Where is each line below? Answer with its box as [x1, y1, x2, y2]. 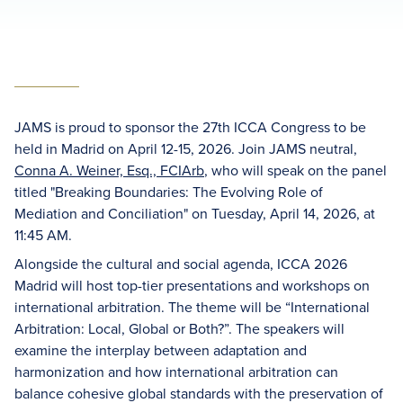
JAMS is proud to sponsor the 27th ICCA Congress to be [14, 117, 366, 137]
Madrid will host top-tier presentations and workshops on [14, 275, 370, 295]
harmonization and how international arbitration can [14, 362, 338, 381]
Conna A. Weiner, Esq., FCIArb [14, 160, 204, 180]
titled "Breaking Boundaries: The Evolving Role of [14, 182, 323, 201]
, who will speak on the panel [204, 160, 387, 180]
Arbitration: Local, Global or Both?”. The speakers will [14, 318, 345, 338]
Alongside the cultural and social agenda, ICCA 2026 [14, 254, 347, 273]
